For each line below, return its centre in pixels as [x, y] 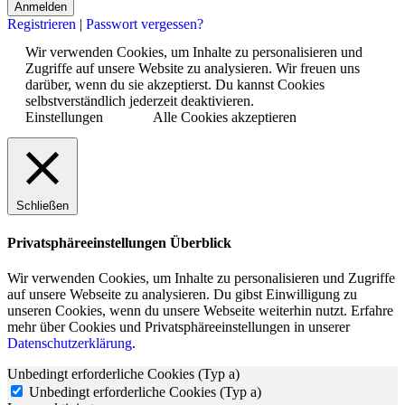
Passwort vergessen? [145, 24]
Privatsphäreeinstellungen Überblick [119, 242]
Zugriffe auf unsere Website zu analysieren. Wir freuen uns [193, 69]
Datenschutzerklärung [70, 343]
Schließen [42, 206]
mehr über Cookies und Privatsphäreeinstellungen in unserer [179, 326]
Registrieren [42, 24]
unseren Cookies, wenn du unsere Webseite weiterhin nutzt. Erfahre [200, 310]
